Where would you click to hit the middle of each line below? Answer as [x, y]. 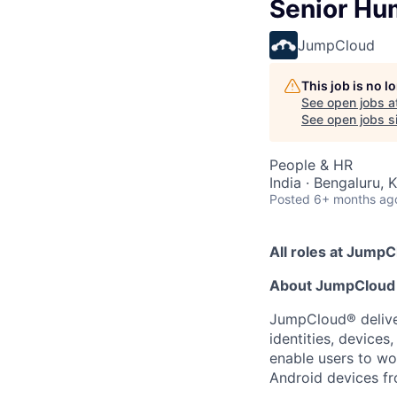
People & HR [311, 165]
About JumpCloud [332, 285]
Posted [290, 199]
